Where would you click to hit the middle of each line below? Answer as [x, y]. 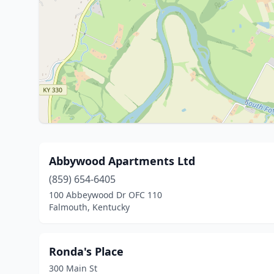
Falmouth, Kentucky [89, 207]
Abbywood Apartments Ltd [122, 161]
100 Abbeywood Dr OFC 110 [106, 195]
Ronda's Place [86, 251]
